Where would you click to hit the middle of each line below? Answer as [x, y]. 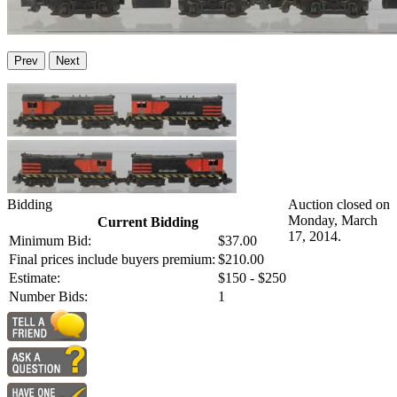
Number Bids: [48, 297]
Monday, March [333, 221]
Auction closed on [339, 205]
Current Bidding [148, 222]
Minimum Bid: [50, 241]
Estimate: [35, 278]
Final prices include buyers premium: [112, 260]
